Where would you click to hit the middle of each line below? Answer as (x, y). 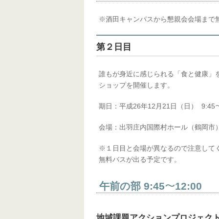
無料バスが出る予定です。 (140, 159)
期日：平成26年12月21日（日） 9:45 (157, 106)
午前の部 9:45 (131, 186)
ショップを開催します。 (136, 85)
